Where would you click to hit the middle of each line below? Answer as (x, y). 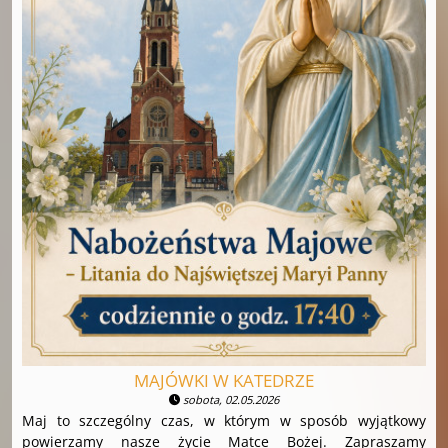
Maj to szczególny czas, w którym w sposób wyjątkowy (224, 420)
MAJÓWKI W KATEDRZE (224, 380)
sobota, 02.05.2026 (229, 399)
